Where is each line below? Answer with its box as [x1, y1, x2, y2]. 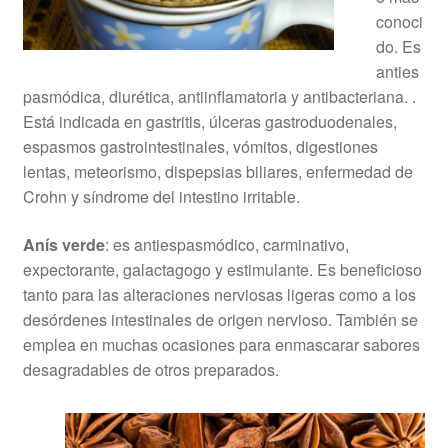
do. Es [375, 35, 421, 59]
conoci [375, 10, 423, 34]
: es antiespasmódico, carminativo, [104, 232, 349, 256]
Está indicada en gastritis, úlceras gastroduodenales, [22, 110, 397, 134]
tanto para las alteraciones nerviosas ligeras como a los [22, 282, 416, 306]
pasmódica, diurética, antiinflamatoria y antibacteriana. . [22, 85, 416, 109]
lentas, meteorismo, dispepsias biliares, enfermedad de [22, 160, 413, 184]
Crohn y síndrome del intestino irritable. [22, 185, 300, 209]
